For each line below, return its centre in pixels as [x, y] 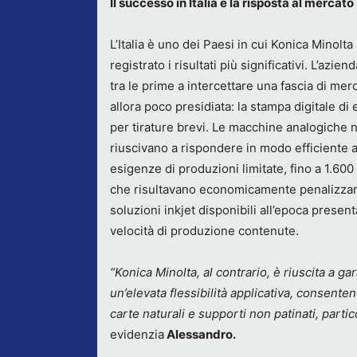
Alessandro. [200, 334]
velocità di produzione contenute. [204, 231]
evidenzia [137, 334]
